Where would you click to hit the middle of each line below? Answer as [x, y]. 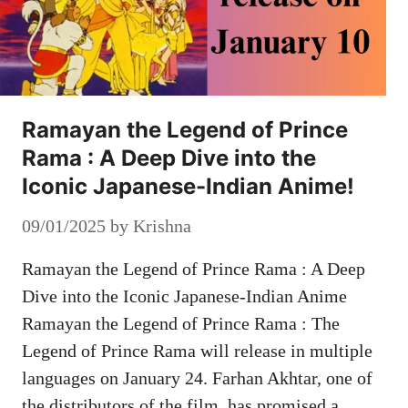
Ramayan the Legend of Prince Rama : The [181, 323]
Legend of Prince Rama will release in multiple [197, 350]
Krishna [162, 225]
